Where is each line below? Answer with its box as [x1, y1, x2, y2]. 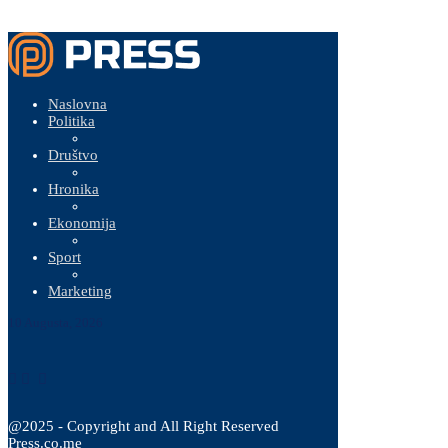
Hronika [48, 181, 99, 197]
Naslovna [48, 96, 107, 112]
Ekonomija [48, 215, 116, 231]
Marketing [48, 283, 112, 299]
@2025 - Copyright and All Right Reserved [8, 418, 279, 434]
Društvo [48, 147, 98, 163]
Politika [48, 113, 95, 129]
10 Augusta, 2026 [8, 315, 103, 330]
